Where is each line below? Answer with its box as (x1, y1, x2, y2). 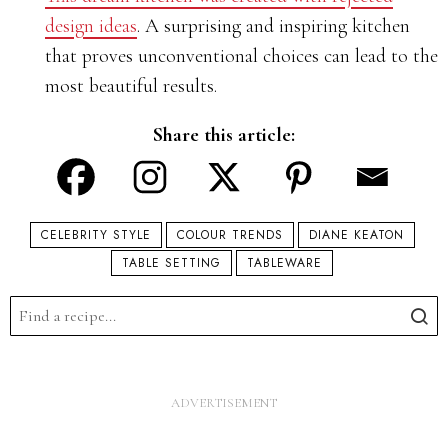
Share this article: (153, 123, 295, 147)
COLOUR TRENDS (176, 226, 283, 244)
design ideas (45, 14, 137, 38)
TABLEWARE (247, 254, 322, 272)
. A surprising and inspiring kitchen (137, 14, 410, 38)
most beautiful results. (45, 74, 217, 98)
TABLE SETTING (122, 254, 221, 272)
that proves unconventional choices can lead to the (45, 44, 438, 68)
